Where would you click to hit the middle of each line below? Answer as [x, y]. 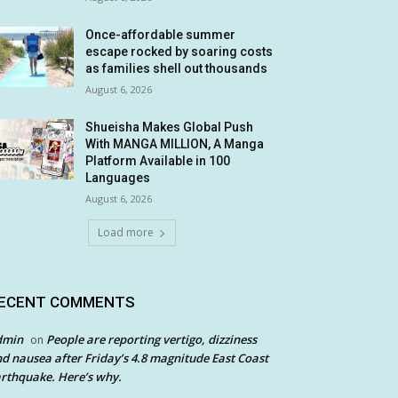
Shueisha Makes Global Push [170, 127]
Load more [125, 233]
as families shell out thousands [177, 69]
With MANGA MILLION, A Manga [175, 144]
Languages [118, 178]
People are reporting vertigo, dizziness [151, 340]
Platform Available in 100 [158, 161]
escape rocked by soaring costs [179, 52]
